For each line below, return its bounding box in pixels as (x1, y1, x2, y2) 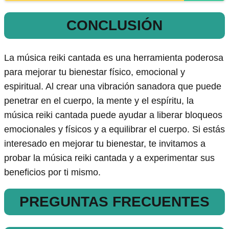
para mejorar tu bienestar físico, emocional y (4, 67, 185, 78)
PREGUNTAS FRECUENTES (19, 194, 210, 210)
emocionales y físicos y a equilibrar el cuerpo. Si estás (4, 124, 225, 135)
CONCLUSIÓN (66, 17, 163, 33)
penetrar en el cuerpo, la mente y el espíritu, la (4, 96, 194, 106)
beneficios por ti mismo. (4, 167, 101, 178)
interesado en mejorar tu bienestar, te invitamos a (4, 139, 205, 149)
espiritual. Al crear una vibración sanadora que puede (4, 81, 221, 92)
